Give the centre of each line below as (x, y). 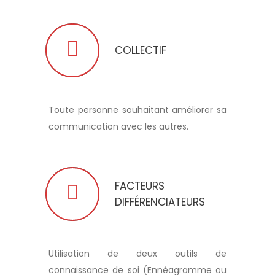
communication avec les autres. (118, 126)
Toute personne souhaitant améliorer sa (137, 110)
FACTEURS (140, 186)
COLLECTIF (141, 50)
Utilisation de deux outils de (137, 253)
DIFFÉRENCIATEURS (160, 202)
